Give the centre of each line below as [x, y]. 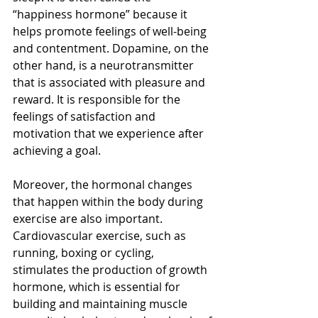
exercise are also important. [89, 219]
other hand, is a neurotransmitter [105, 66]
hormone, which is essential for [98, 287]
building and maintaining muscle [102, 304]
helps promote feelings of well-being [111, 32]
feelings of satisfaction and [86, 117]
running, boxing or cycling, [85, 253]
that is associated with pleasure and [110, 83]
